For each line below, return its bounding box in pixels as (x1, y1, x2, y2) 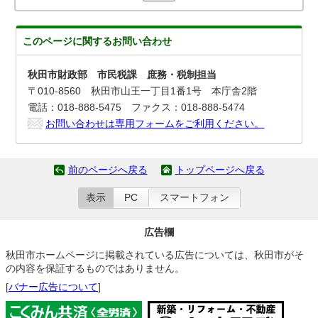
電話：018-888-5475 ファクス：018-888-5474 (28, 102, 246, 113)
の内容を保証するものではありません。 (6, 263, 185, 274)
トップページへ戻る (175, 165, 265, 175)
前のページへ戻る (67, 165, 148, 175)
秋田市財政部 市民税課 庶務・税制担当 (28, 69, 217, 80)
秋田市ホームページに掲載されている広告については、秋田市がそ (6, 249, 304, 261)
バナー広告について (9, 281, 98, 292)
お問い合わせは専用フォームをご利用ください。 (45, 118, 265, 129)
